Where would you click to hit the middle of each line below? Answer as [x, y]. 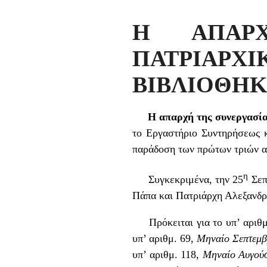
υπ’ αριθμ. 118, [167, 254]
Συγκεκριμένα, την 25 [188, 179]
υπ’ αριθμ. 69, [165, 238]
